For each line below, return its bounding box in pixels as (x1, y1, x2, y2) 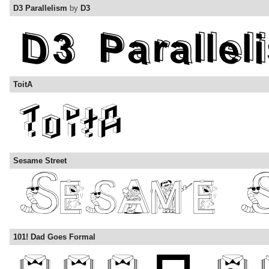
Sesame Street (13, 156, 67, 166)
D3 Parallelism (13, 4, 67, 13)
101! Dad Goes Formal (13, 232, 95, 242)
